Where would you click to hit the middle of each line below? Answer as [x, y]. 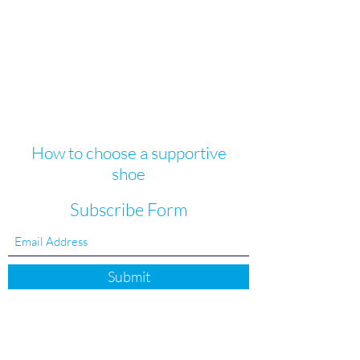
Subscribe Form [129, 209]
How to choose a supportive [129, 153]
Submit [129, 276]
